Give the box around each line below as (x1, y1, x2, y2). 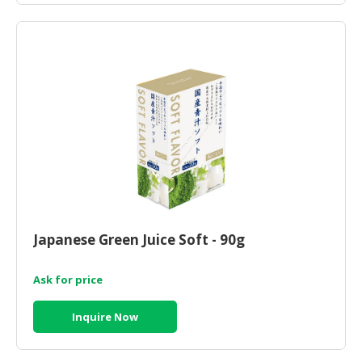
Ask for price (33, 272, 103, 287)
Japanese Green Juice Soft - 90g (33, 230, 245, 249)
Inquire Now (72, 309, 138, 324)
